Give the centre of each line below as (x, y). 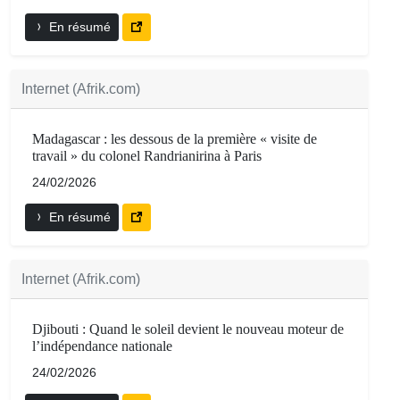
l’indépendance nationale (102, 346)
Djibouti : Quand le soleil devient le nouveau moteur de (188, 329)
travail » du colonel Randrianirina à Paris (147, 156)
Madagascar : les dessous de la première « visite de (175, 139)
